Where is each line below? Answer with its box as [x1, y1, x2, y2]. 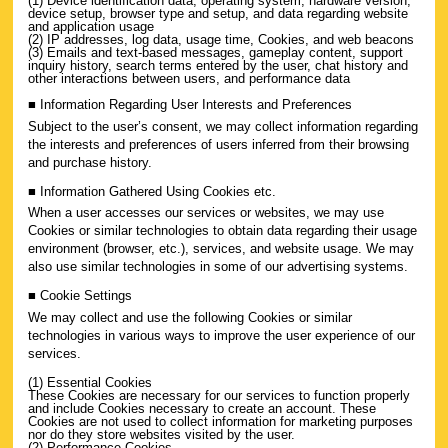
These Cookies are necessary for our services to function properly [28, 387, 410, 403]
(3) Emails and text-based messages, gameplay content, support [28, 45, 403, 60]
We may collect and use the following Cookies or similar [28, 309, 352, 325]
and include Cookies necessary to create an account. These [28, 400, 376, 416]
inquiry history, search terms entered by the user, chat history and [28, 58, 408, 73]
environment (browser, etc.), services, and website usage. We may [28, 241, 414, 256]
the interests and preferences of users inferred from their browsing [28, 136, 409, 152]
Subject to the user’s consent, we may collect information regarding [28, 118, 418, 134]
